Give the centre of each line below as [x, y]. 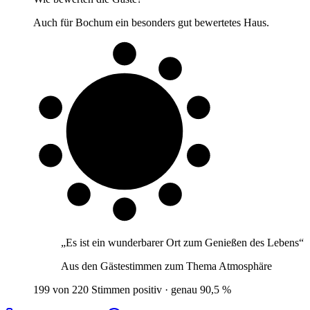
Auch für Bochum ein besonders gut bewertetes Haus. [151, 23]
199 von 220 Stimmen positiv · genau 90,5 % [132, 290]
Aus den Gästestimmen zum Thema [140, 266]
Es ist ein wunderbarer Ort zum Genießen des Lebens [182, 243]
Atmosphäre [245, 266]
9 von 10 [125, 126]
